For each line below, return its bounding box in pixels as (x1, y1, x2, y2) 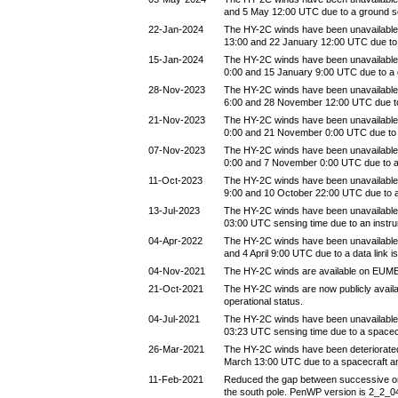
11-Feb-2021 (148, 374, 203, 385)
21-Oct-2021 (148, 283, 203, 294)
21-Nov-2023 (148, 115, 205, 125)
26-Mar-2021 (148, 344, 204, 354)
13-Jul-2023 (148, 205, 200, 216)
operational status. (224, 296, 303, 306)
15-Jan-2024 (148, 54, 203, 65)
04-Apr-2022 (148, 235, 203, 246)
